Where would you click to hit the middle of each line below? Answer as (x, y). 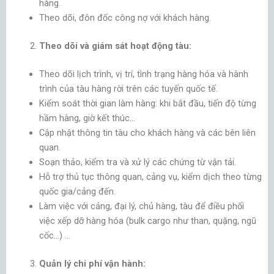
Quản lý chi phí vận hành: (92, 263)
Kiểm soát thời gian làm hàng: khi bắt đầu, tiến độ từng (147, 103)
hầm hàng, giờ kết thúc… (87, 118)
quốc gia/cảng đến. (77, 191)
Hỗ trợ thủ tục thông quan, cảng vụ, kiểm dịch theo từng (150, 176)
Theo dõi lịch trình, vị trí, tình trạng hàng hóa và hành (143, 74)
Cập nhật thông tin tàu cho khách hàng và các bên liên (147, 132)
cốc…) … (54, 235)
